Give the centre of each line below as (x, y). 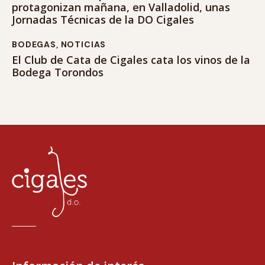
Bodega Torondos (58, 72)
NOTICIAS (83, 44)
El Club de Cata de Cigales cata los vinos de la (131, 60)
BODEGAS (34, 44)
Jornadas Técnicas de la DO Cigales (103, 19)
